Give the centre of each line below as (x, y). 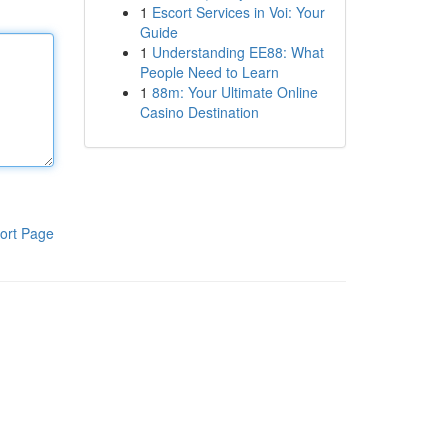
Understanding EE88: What (237, 52)
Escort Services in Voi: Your (238, 12)
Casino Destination (199, 112)
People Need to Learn (209, 72)
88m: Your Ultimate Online (234, 92)
